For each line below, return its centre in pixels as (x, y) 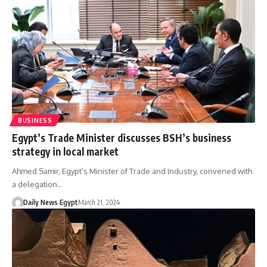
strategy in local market (65, 151)
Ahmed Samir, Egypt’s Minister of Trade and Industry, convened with (132, 171)
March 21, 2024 (99, 202)
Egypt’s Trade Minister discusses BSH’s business (122, 137)
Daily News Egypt (50, 202)
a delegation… (37, 184)
